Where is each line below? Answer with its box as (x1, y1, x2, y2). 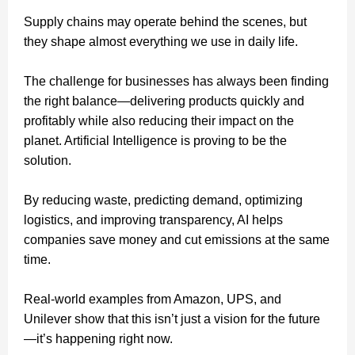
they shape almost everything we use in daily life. (24, 34, 301, 48)
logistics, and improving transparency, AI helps (24, 212, 283, 227)
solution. (24, 153, 71, 167)
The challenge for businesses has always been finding (24, 74, 329, 88)
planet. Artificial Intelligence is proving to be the (24, 133, 287, 147)
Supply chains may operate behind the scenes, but (24, 14, 307, 29)
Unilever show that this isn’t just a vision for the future (24, 311, 320, 326)
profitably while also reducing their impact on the (24, 113, 294, 128)
